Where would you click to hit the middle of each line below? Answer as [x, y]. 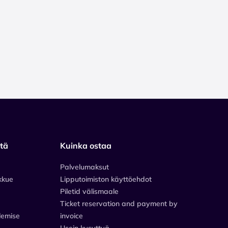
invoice [72, 216]
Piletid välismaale [89, 191]
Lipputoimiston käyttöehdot [106, 179]
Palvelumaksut [84, 167]
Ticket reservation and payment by [119, 203]
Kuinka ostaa [86, 145]
